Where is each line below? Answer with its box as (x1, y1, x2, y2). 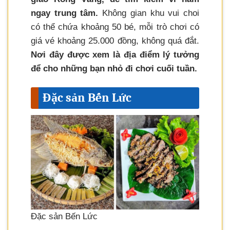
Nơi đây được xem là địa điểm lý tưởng (31, 50, 199, 60)
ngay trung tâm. (31, 8, 99, 18)
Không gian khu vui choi (98, 8, 200, 18)
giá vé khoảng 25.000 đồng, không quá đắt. (31, 36, 199, 46)
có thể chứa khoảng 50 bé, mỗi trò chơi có (31, 22, 199, 32)
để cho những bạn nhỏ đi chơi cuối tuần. (31, 64, 197, 74)
